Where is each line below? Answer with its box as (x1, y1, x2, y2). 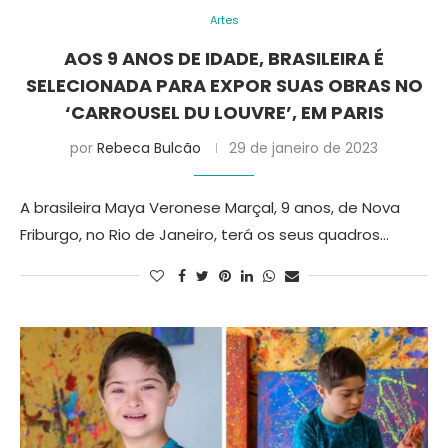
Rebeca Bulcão (97, 138, 201, 158)
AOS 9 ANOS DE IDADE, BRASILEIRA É (64, 46, 384, 71)
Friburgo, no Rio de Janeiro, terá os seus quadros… (20, 224, 389, 245)
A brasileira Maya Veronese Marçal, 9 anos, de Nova (20, 197, 400, 218)
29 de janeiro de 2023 (229, 138, 378, 158)
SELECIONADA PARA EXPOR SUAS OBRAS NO (25, 73, 423, 98)
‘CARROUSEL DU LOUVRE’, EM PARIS (64, 100, 384, 125)
